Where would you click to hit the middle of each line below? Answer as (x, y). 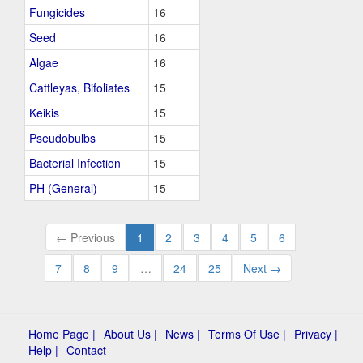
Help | (43, 350)
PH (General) (63, 188)
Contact (86, 350)
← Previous (85, 237)
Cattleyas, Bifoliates (79, 88)
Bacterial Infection (75, 163)
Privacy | (316, 334)
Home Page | (62, 334)
